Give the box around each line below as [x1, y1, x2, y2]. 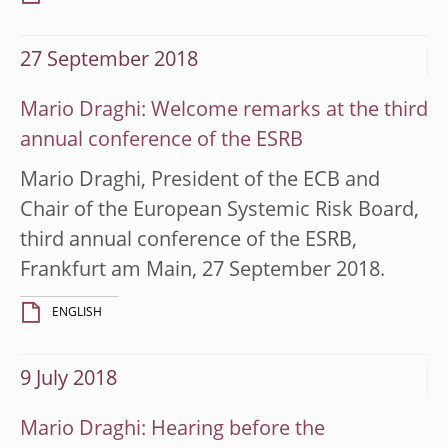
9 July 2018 [20, 369, 117, 390]
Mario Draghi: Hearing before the [20, 419, 325, 440]
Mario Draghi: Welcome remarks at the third [20, 100, 428, 121]
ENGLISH [52, 306, 102, 319]
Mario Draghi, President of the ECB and [20, 170, 380, 191]
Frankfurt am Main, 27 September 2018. [20, 260, 385, 281]
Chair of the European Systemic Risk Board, [20, 200, 419, 221]
